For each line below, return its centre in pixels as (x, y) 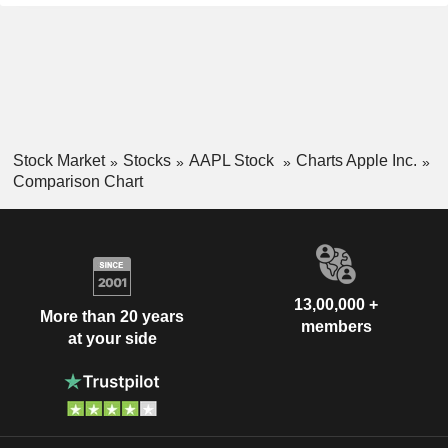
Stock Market (58, 160)
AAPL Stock (233, 160)
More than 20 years (112, 317)
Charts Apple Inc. (356, 160)
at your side (112, 339)
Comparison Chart (77, 181)
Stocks (146, 160)
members (336, 326)
